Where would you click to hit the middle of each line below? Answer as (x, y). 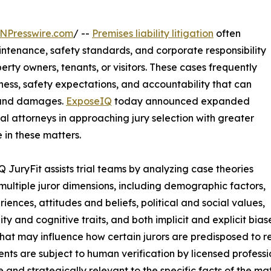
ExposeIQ (89, 101)
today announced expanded (181, 101)
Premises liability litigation (153, 33)
